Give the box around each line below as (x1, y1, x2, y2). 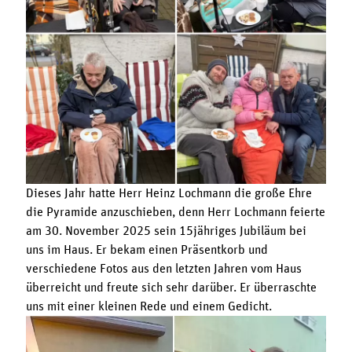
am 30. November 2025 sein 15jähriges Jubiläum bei (25, 224, 306, 237)
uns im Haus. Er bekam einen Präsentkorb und (25, 243, 268, 256)
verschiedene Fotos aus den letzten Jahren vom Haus (25, 262, 302, 275)
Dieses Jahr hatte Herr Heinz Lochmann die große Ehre (25, 186, 312, 200)
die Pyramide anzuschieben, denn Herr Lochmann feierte (25, 205, 325, 218)
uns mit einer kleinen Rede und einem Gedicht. (25, 299, 272, 313)
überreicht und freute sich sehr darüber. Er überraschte (25, 280, 317, 294)
